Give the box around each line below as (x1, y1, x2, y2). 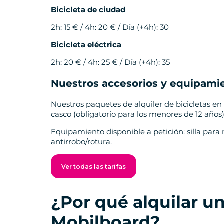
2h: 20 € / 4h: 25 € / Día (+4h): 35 (51, 57, 170, 67)
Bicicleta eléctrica (51, 40, 121, 50)
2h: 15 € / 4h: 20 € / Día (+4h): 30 (51, 22, 169, 32)
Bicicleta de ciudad (51, 5, 125, 15)
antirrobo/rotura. (51, 137, 112, 147)
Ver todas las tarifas (61, 163, 126, 171)
